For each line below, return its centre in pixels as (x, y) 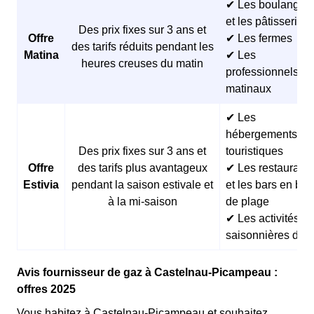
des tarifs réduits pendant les (142, 47)
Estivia (41, 185)
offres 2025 (46, 289)
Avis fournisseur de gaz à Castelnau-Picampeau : (147, 273)
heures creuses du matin (142, 64)
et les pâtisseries (267, 22)
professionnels (262, 72)
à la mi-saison (142, 202)
